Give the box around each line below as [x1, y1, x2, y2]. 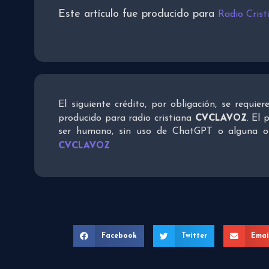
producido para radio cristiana [58, 113, 195, 124]
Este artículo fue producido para [58, 8, 218, 20]
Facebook [101, 232, 137, 240]
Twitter [181, 232, 207, 240]
